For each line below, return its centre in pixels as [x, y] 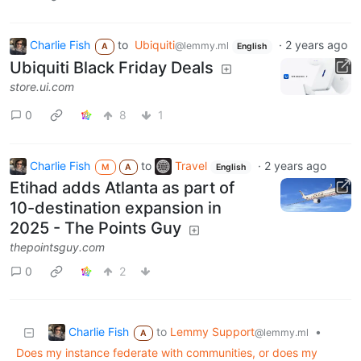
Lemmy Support [212, 332]
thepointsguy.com [57, 247]
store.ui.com [42, 86]
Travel [191, 165]
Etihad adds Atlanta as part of [122, 188]
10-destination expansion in [116, 208]
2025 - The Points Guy [95, 228]
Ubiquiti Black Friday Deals [112, 67]
